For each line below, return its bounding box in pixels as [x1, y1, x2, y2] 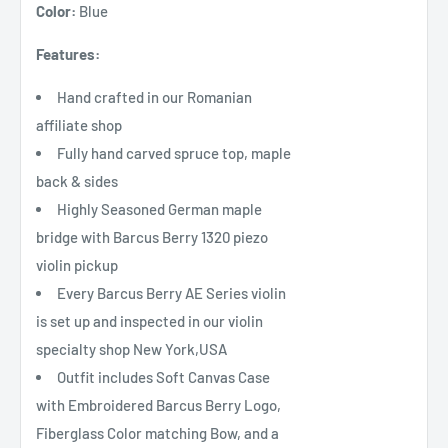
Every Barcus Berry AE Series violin [57, 283, 286, 302]
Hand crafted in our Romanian [57, 87, 252, 106]
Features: [36, 44, 100, 63]
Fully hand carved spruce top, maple [57, 143, 291, 162]
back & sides [36, 171, 118, 190]
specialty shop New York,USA [36, 339, 227, 358]
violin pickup [36, 255, 118, 274]
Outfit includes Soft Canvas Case [57, 367, 270, 386]
